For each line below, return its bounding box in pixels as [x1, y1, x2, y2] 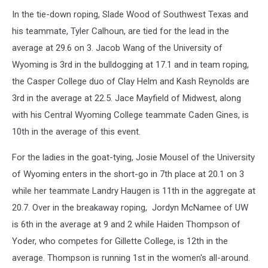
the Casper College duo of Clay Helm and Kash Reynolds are [12, 76, 249, 87]
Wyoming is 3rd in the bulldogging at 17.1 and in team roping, [12, 59, 249, 70]
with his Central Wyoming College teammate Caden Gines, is [12, 109, 249, 120]
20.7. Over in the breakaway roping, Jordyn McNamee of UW [12, 202, 248, 213]
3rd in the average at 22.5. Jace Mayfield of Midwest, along [12, 93, 241, 103]
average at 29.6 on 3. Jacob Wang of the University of [12, 42, 223, 53]
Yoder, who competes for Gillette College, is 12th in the [12, 236, 228, 246]
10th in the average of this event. [12, 126, 141, 137]
